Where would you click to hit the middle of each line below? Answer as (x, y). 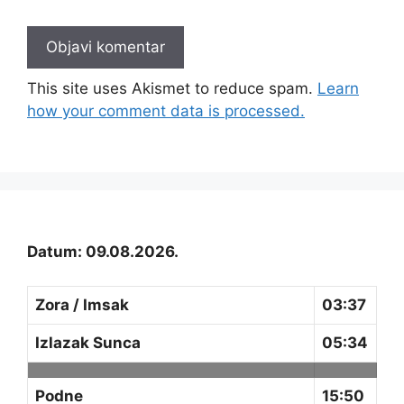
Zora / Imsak (82, 305)
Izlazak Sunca (88, 343)
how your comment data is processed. (166, 110)
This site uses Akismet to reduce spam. (172, 88)
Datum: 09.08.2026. (103, 251)
